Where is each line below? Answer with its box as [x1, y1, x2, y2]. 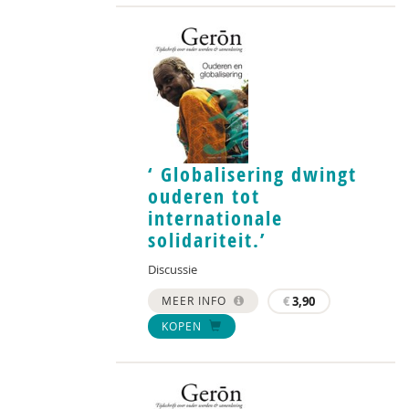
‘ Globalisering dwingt [148, 161, 357, 189]
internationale [148, 204, 283, 233]
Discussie [148, 261, 197, 278]
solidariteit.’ [148, 226, 267, 255]
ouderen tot [148, 183, 260, 211]
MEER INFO [162, 293, 230, 309]
